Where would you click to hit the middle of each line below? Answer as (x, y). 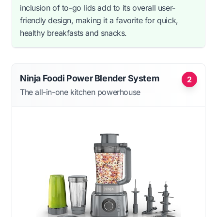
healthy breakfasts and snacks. (74, 33)
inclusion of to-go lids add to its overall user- (98, 8)
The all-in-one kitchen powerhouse (80, 92)
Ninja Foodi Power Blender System (90, 78)
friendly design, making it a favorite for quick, (99, 20)
